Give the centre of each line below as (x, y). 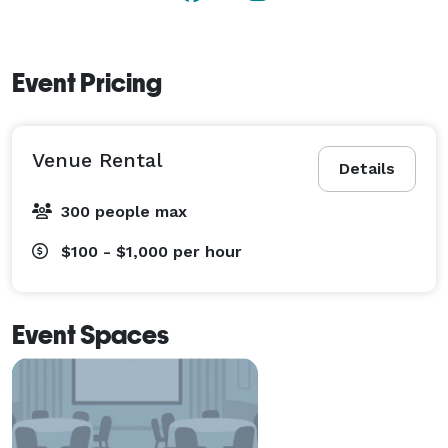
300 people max (124, 211)
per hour (207, 251)
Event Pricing (87, 82)
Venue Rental (97, 159)
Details (367, 168)
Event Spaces (90, 334)
